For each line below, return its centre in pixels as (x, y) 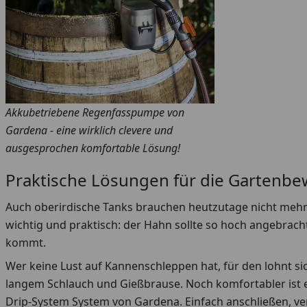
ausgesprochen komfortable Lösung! (93, 148)
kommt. (26, 243)
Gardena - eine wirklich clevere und (89, 131)
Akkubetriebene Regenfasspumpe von (95, 113)
